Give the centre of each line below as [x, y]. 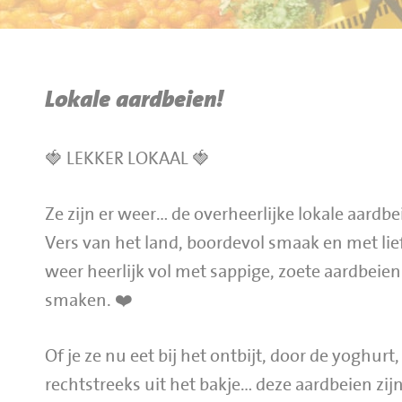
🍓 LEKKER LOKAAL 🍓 [127, 159]
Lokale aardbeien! [134, 100]
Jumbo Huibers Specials [123, 69]
